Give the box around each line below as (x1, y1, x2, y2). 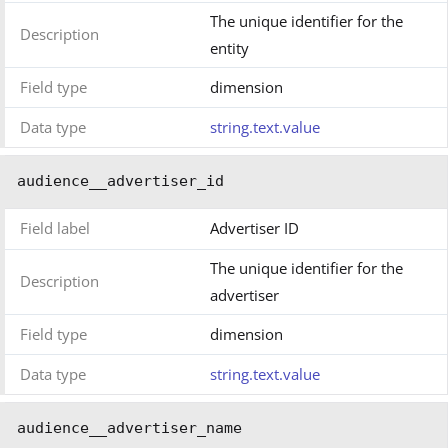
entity (210, 37, 249, 58)
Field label (20, 217, 90, 238)
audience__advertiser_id (17, 171, 224, 190)
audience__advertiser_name (17, 418, 242, 437)
